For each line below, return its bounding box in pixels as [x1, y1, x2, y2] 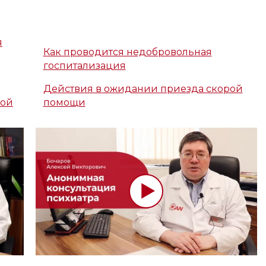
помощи [43, 97, 85, 109]
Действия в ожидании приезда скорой [43, 83, 243, 95]
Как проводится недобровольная [43, 46, 212, 58]
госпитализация [43, 60, 126, 72]
